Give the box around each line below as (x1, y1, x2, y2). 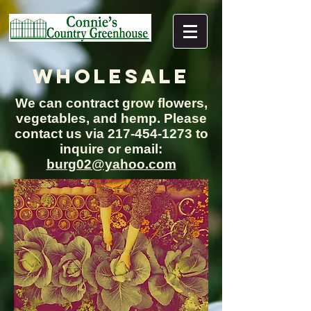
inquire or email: (60, 142, 162, 156)
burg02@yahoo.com (46, 157, 176, 171)
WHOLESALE (32, 64, 190, 89)
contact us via (14, 126, 108, 141)
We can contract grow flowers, (15, 96, 208, 110)
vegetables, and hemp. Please (15, 111, 207, 126)
